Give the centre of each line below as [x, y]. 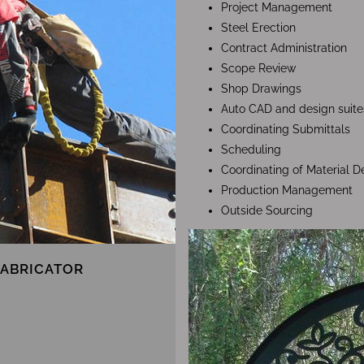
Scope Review [258, 69]
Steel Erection [258, 28]
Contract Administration [284, 48]
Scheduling [251, 150]
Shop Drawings [261, 89]
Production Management [286, 191]
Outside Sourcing [266, 211]
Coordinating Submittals [285, 130]
